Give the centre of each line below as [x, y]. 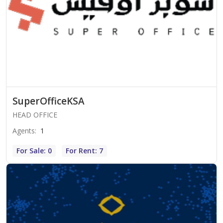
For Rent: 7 [84, 151]
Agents [24, 131]
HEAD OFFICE [35, 115]
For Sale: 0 [34, 151]
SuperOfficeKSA [49, 101]
